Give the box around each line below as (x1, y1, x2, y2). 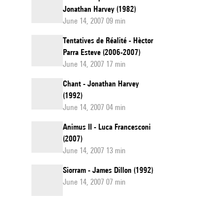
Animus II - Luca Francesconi (63, 122, 151, 132)
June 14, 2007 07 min (63, 177, 126, 187)
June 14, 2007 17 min (63, 59, 126, 69)
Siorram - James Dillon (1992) (63, 165, 153, 175)
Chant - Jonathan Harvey (63, 79, 139, 88)
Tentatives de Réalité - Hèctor (63, 36, 153, 45)
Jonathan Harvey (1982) (63, 4, 136, 14)
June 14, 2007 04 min (63, 103, 126, 112)
